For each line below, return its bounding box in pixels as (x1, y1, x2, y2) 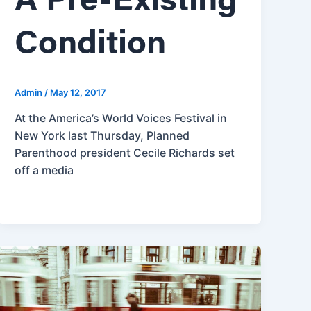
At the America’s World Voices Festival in (15, 110, 228, 125)
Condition (15, 28, 167, 62)
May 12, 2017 (50, 87, 107, 99)
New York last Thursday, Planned (15, 128, 190, 142)
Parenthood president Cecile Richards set (15, 145, 235, 160)
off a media (15, 162, 74, 177)
